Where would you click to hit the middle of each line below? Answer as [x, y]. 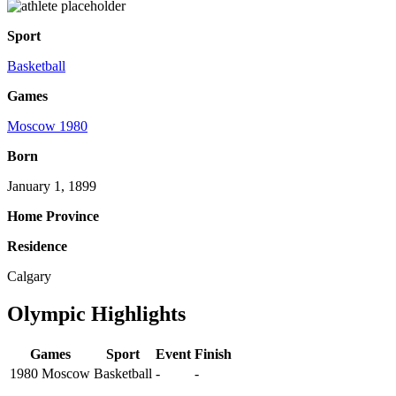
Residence [37, 247]
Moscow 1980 [47, 126]
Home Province [53, 217]
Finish [213, 354]
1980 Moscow [50, 374]
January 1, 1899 [52, 187]
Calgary [29, 277]
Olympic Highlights [96, 314]
